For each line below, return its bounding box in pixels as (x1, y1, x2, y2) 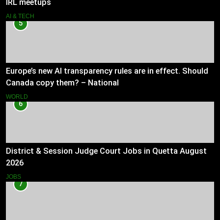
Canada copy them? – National (6, 78, 119, 87)
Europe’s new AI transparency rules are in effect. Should (6, 66, 208, 76)
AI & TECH (6, 12, 34, 20)
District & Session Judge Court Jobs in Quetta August (6, 146, 207, 156)
